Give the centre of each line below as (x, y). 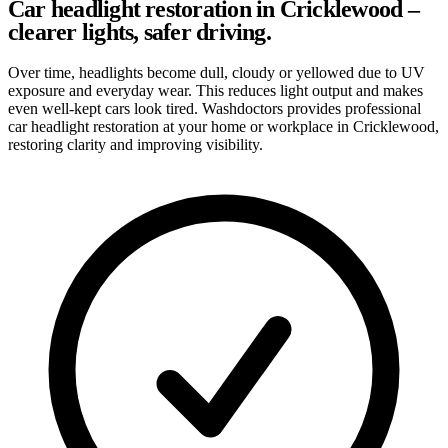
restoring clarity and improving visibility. (135, 144)
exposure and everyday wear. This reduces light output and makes (215, 90)
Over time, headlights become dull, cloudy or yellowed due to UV (216, 72)
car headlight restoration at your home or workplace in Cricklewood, (223, 126)
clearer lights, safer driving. (139, 31)
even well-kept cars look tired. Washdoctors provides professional (214, 108)
